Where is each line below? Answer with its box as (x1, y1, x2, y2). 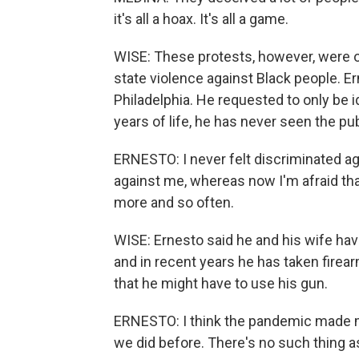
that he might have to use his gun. (114, 275, 328, 292)
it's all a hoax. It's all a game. (114, 10, 288, 27)
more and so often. (114, 194, 234, 211)
